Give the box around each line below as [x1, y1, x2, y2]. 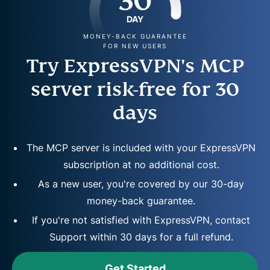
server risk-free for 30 [31, 77, 239, 102]
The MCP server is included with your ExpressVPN [27, 142, 256, 154]
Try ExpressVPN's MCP [26, 54, 244, 78]
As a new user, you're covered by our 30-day [38, 178, 244, 190]
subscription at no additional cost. [63, 159, 219, 171]
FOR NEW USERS [103, 42, 167, 50]
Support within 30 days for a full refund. [49, 231, 233, 243]
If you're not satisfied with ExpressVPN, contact [32, 214, 250, 227]
